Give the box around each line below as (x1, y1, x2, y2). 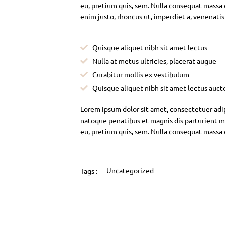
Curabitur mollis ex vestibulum (92, 70, 189, 79)
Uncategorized (106, 166, 154, 175)
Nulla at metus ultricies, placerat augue (92, 56, 216, 66)
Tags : (80, 166, 97, 175)
